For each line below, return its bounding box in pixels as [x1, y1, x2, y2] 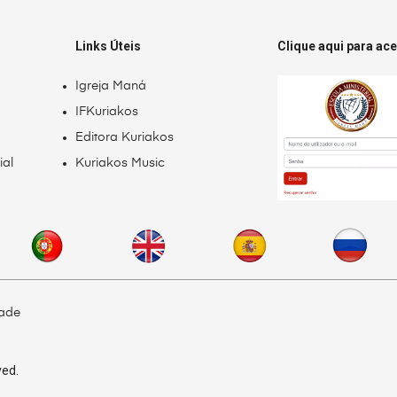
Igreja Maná [75, 80, 147, 93]
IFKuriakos [75, 105, 139, 119]
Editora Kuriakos [75, 131, 175, 144]
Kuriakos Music [75, 157, 166, 170]
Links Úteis [75, 39, 142, 54]
